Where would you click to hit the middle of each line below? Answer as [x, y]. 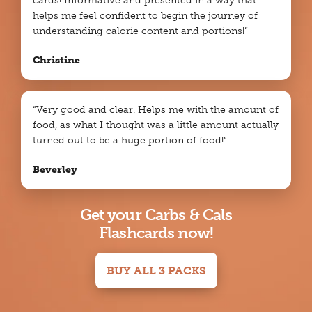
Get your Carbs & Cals [156, 215]
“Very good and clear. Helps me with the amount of [155, 110]
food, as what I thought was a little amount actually [155, 125]
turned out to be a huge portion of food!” [130, 141]
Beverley [55, 170]
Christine [56, 61]
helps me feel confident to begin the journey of [145, 16]
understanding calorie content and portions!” [140, 31]
